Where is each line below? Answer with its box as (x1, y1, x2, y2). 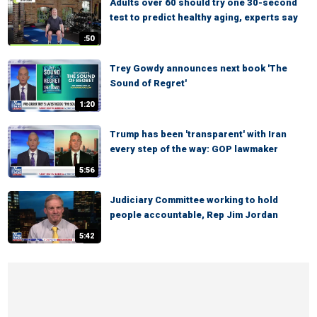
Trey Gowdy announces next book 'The (110, 63, 287, 74)
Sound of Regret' (110, 78, 187, 88)
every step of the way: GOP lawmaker (110, 144, 278, 154)
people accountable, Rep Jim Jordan (110, 209, 278, 220)
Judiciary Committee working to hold (110, 195, 278, 205)
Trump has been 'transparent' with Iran (110, 129, 287, 139)
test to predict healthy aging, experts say (110, 12, 298, 23)
